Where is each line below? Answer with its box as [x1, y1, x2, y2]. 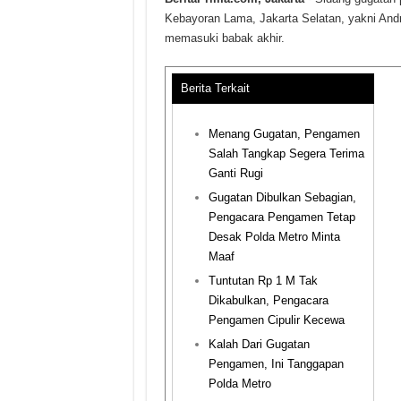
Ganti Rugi [208, 166, 263, 180]
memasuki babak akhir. [164, 30, 285, 45]
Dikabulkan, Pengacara [208, 293, 328, 307]
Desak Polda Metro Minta [208, 229, 340, 243]
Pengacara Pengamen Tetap [208, 209, 355, 224]
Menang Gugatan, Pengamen [208, 126, 360, 141]
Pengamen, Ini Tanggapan [208, 356, 344, 371]
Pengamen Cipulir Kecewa [208, 312, 345, 327]
